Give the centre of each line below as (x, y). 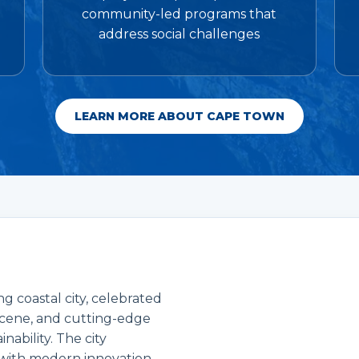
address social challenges (179, 34)
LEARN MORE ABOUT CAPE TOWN (179, 116)
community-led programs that (179, 14)
